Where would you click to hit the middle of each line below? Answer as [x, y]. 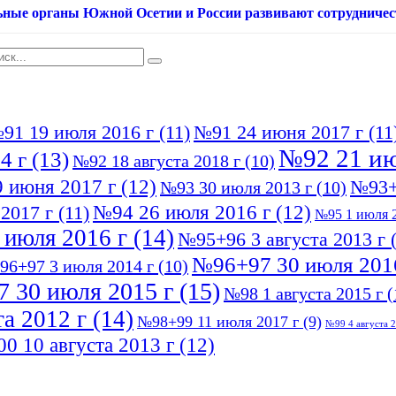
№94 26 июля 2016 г [182, 213]
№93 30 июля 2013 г [236, 188]
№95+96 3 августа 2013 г [282, 240]
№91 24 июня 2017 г [278, 133]
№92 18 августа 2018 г [156, 161]
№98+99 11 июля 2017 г [218, 322]
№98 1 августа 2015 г [303, 294]
